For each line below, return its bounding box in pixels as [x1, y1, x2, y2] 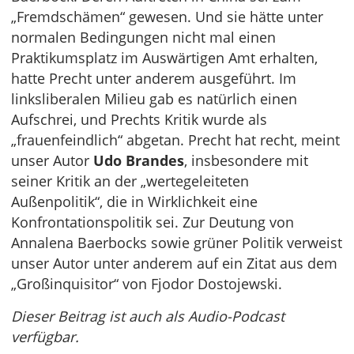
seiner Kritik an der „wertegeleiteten [11, 171, 249, 191]
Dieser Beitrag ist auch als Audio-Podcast [11, 307, 284, 326]
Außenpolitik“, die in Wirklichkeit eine [11, 192, 258, 212]
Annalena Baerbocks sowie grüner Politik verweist [11, 233, 342, 253]
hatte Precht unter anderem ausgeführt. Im [11, 69, 296, 88]
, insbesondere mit [184, 151, 308, 171]
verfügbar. [11, 327, 79, 347]
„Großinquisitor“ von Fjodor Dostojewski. [11, 274, 282, 294]
